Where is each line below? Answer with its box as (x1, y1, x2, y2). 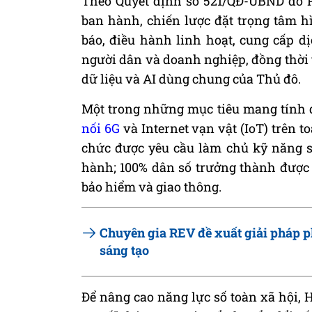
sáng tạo (100, 242, 149, 258)
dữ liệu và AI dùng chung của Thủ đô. (81, 70, 301, 87)
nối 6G (81, 120, 120, 136)
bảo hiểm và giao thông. (81, 178, 221, 195)
